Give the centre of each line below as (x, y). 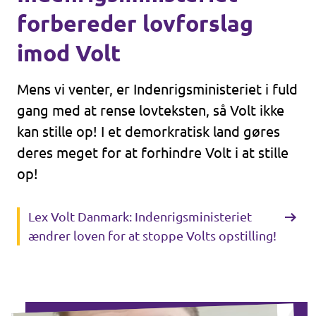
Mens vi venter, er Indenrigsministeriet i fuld (157, 89)
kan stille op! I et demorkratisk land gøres (148, 132)
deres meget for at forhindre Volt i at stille (153, 153)
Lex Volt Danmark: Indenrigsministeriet (140, 217)
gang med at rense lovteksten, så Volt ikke (151, 110)
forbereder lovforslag (135, 23)
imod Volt (69, 53)
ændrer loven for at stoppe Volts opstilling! (152, 236)
